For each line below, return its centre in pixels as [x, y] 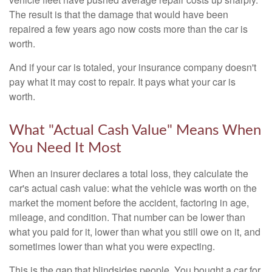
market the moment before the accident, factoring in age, [129, 202]
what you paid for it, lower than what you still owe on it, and [135, 232]
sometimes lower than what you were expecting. [112, 246]
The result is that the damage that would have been [119, 14]
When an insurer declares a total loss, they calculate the [129, 173]
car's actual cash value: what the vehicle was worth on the [133, 188]
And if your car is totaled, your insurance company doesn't [133, 67]
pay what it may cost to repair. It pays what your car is [122, 82]
